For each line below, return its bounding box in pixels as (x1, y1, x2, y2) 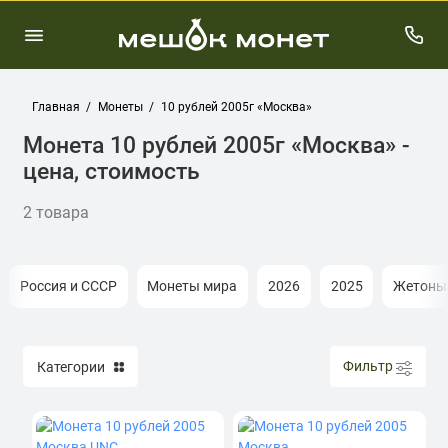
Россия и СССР (19, 277, 117, 295)
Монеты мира (147, 277, 238, 295)
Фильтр (343, 358, 393, 375)
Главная (31, 100, 80, 114)
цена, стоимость (22, 157, 200, 185)
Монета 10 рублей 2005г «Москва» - (22, 131, 410, 159)
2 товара (22, 202, 89, 222)
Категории (37, 358, 105, 375)
